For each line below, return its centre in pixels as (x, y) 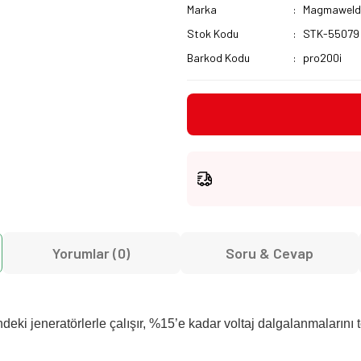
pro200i (323, 58)
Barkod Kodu (218, 58)
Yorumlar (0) (91, 253)
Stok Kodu (213, 33)
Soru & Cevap (270, 253)
